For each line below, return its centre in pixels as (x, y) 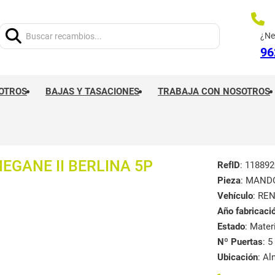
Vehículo (235, 196)
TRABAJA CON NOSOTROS (214, 91)
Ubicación (238, 257)
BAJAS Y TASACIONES (92, 91)
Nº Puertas (240, 242)
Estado (231, 227)
